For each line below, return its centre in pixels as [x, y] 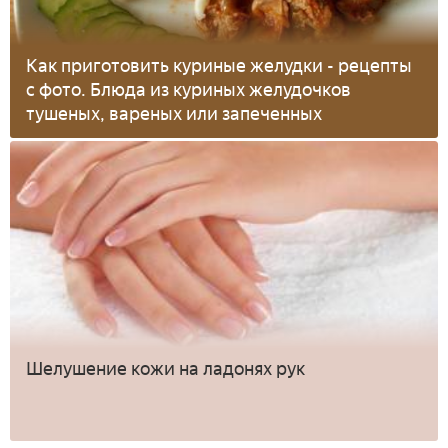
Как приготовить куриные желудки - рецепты [219, 66]
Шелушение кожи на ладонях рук [165, 369]
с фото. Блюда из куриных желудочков [188, 90]
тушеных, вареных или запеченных [174, 114]
